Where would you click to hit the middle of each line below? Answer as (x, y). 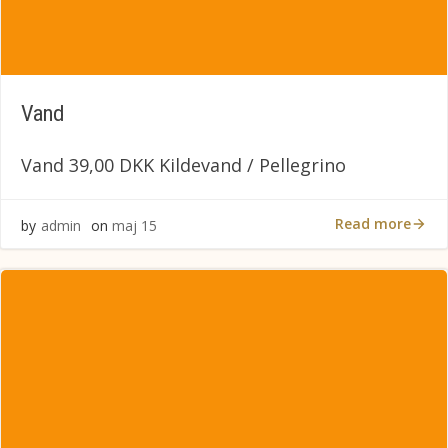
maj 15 (134, 225)
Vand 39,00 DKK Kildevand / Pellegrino (183, 164)
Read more (373, 223)
